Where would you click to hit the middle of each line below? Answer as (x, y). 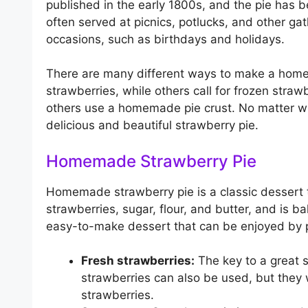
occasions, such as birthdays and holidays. (165, 39)
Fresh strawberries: (138, 261)
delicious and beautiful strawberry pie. (152, 125)
